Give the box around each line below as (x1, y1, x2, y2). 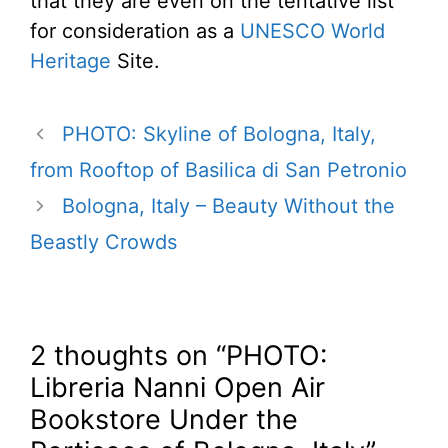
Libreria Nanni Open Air (30, 371, 325, 405)
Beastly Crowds (30, 230, 177, 255)
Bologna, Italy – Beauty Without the (62, 194, 395, 219)
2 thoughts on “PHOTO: (30, 339, 327, 373)
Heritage (30, 49, 111, 74)
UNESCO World (240, 19, 385, 44)
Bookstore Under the (30, 403, 298, 437)
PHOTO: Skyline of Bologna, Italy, (62, 122, 376, 147)
